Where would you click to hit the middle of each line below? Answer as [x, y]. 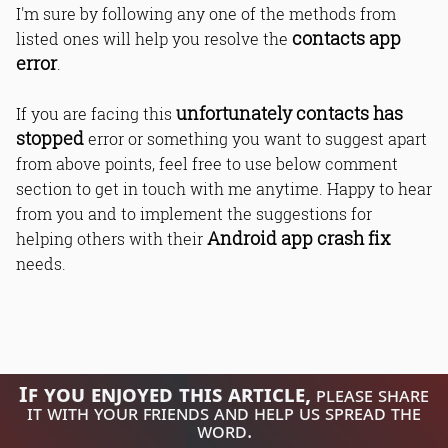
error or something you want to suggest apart [255, 138]
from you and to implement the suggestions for [194, 213]
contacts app [346, 38]
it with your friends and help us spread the [224, 412]
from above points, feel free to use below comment [207, 163]
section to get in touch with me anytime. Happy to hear [224, 188]
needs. [41, 263]
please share [370, 394]
